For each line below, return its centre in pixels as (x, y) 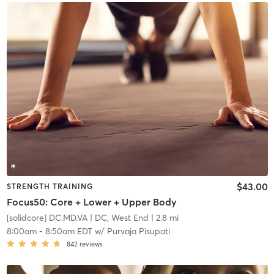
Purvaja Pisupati (138, 231)
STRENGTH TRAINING (50, 186)
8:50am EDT (68, 231)
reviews (91, 244)
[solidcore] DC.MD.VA (47, 218)
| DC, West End (118, 218)
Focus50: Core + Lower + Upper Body (91, 202)
